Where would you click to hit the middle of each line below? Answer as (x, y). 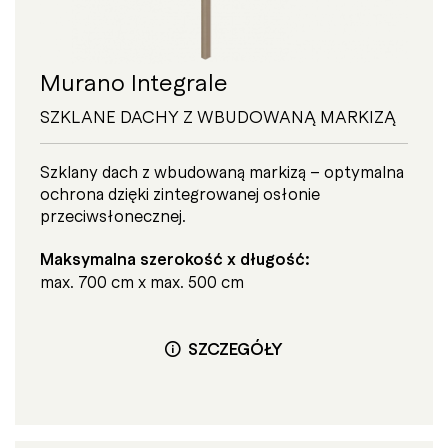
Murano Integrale (134, 80)
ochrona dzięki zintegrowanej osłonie (180, 192)
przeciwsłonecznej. (113, 214)
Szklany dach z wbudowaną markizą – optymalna (222, 170)
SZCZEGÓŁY (235, 348)
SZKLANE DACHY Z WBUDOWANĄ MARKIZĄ (218, 115)
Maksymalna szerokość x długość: (175, 259)
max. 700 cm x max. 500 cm (142, 281)
